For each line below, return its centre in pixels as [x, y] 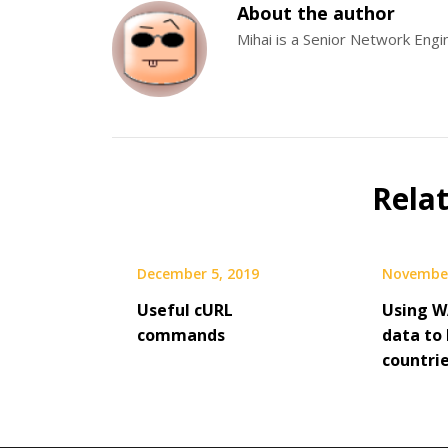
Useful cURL [185, 309]
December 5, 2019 [198, 273]
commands [181, 334]
